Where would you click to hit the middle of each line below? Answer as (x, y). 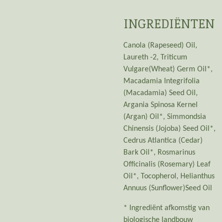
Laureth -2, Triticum (155, 57)
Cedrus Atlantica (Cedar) (163, 140)
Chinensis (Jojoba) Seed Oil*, (169, 129)
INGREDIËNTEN (169, 24)
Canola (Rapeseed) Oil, (160, 45)
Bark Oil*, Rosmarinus (159, 152)
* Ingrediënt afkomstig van (166, 208)
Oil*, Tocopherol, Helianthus (169, 176)
